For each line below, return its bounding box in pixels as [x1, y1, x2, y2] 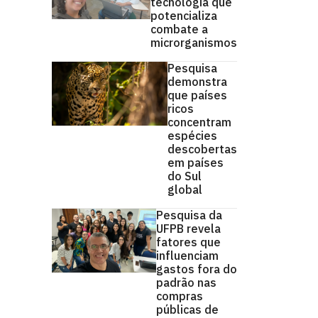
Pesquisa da [156, 208, 222, 222]
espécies [168, 128, 217, 143]
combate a [150, 22, 208, 36]
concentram [168, 115, 231, 129]
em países [168, 155, 224, 170]
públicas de [156, 302, 219, 317]
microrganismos [150, 35, 237, 50]
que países [168, 88, 227, 102]
